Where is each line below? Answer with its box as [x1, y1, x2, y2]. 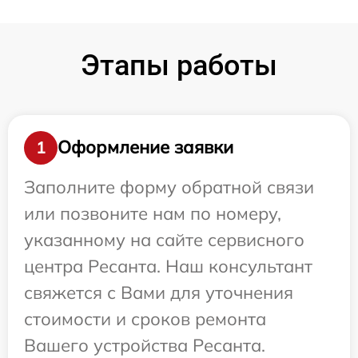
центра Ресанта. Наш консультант [24, 254, 312, 277]
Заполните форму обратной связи [24, 175, 314, 198]
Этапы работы [81, 48, 277, 82]
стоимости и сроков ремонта [24, 307, 266, 330]
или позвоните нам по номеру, [24, 201, 281, 225]
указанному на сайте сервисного [24, 228, 304, 251]
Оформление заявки [58, 136, 233, 159]
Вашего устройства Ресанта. [24, 333, 265, 356]
